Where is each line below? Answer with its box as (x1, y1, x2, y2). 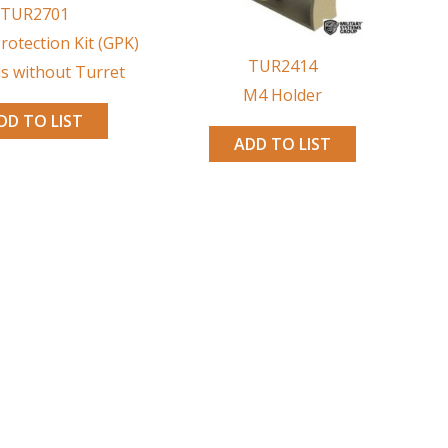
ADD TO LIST (233, 133, 331, 156)
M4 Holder (242, 84, 322, 107)
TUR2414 (247, 55, 317, 78)
